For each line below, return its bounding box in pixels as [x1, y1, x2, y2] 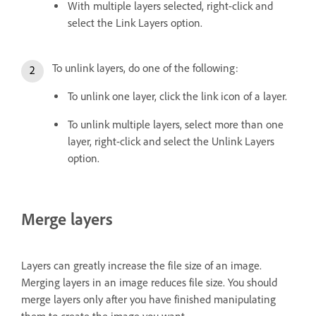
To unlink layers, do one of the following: [52, 61, 238, 75]
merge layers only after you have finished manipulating [21, 292, 276, 306]
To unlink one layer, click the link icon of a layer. [68, 89, 287, 103]
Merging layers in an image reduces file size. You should [21, 275, 277, 289]
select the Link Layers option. [68, 16, 202, 30]
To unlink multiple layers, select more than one [68, 117, 284, 131]
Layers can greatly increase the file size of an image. [21, 258, 262, 272]
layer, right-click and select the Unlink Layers [68, 134, 274, 148]
